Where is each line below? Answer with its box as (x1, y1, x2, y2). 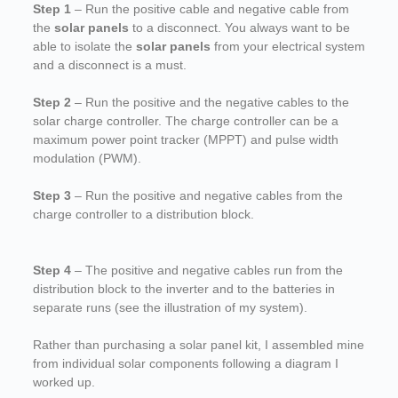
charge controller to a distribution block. (32, 207, 254, 222)
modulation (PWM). (32, 151, 141, 166)
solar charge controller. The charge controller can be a (32, 114, 338, 129)
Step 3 (32, 188, 71, 203)
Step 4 (32, 263, 71, 278)
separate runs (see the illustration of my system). (32, 300, 307, 315)
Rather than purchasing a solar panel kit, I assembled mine (32, 338, 364, 353)
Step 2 (32, 95, 71, 110)
